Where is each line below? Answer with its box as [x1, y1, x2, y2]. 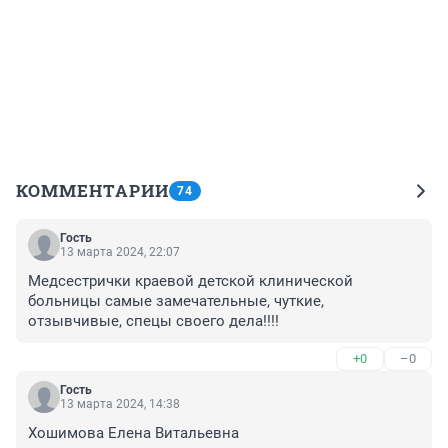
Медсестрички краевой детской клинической [28, 272, 353, 291]
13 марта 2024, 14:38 [60, 397, 180, 412]
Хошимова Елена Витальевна [28, 424, 239, 443]
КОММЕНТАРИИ [16, 179, 169, 203]
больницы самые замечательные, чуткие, [28, 292, 324, 311]
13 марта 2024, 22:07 [60, 245, 180, 260]
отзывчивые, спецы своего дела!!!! [28, 312, 279, 331]
